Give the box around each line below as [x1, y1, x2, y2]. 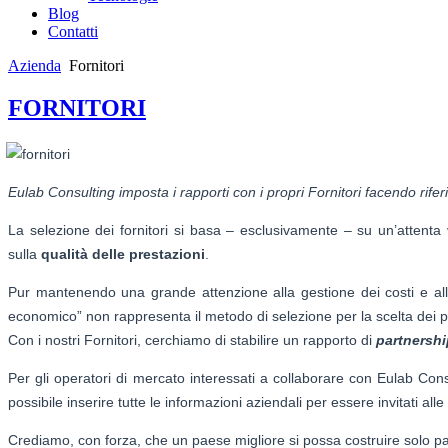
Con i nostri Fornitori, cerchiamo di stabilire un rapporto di [8, 331, 376, 348]
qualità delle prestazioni [41, 245, 205, 262]
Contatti [48, 23, 98, 40]
